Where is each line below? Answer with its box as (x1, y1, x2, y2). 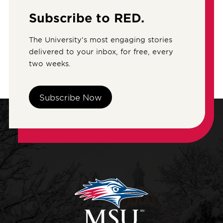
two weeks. (28, 59, 71, 68)
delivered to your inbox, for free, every (28, 47, 173, 56)
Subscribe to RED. (28, 10, 144, 25)
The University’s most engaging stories (28, 35, 172, 44)
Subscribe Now (39, 92, 102, 102)
